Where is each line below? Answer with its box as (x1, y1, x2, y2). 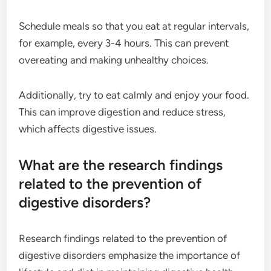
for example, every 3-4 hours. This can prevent (19, 37, 229, 49)
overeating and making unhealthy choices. (19, 54, 209, 66)
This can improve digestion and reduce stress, (19, 106, 226, 118)
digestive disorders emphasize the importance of (19, 249, 241, 261)
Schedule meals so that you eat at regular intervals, (19, 20, 250, 32)
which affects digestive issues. (19, 123, 157, 135)
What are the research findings (19, 156, 223, 174)
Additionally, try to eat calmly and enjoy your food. (19, 89, 250, 101)
